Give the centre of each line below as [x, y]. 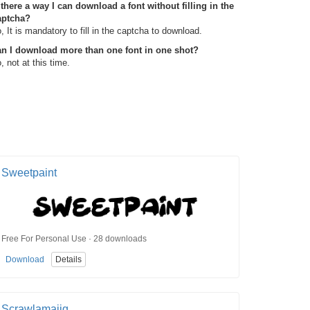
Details [69, 259]
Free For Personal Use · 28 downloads [74, 238]
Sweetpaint [29, 173]
